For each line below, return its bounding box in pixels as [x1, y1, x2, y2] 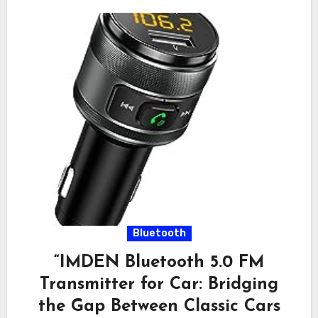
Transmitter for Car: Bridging [40, 275, 278, 293]
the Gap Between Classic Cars [38, 297, 280, 315]
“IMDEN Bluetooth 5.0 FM [54, 253, 264, 271]
